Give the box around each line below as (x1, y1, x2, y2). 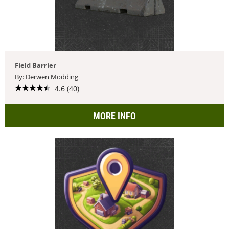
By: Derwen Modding (14, 72, 78, 81)
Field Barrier (14, 61, 56, 70)
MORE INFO (93, 110, 136, 121)
